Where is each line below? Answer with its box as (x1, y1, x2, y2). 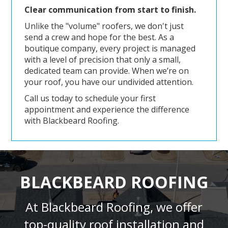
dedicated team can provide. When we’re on (24, 65, 189, 77)
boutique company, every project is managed (24, 43, 195, 54)
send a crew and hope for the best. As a (24, 32, 174, 43)
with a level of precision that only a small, (24, 54, 181, 66)
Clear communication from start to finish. (24, 4, 196, 16)
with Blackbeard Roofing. (24, 115, 119, 127)
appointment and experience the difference (24, 104, 189, 116)
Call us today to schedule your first (24, 93, 156, 104)
